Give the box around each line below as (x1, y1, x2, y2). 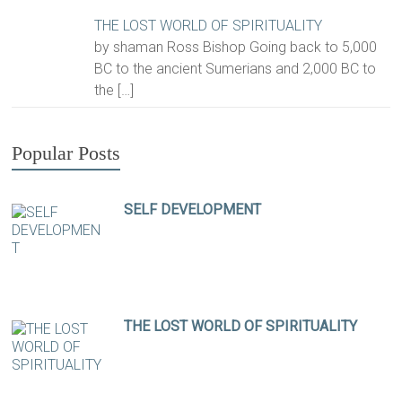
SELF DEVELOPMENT (124, 200, 262, 218)
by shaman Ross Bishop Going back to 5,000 (94, 39, 378, 57)
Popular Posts (12, 141, 121, 164)
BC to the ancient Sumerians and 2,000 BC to (94, 60, 377, 78)
